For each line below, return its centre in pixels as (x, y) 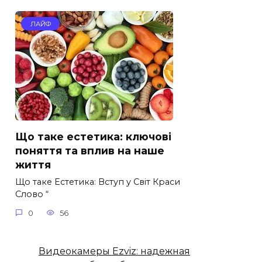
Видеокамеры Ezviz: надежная (114, 251)
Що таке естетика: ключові (93, 137)
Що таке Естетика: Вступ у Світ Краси (98, 182)
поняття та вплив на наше (90, 151)
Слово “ (32, 194)
